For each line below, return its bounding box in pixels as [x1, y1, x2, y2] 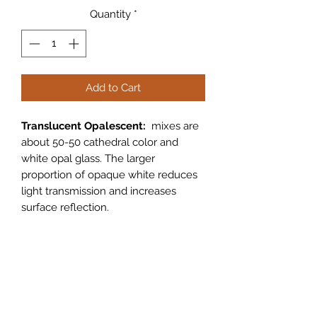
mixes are [149, 119, 199, 132]
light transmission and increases [21, 184, 176, 197]
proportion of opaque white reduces [21, 168, 197, 181]
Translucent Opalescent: [21, 119, 149, 132]
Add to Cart [86, 81, 141, 94]
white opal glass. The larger [21, 151, 155, 165]
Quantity [89, 8, 131, 21]
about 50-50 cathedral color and [21, 135, 178, 149]
